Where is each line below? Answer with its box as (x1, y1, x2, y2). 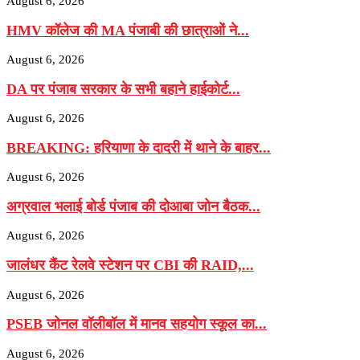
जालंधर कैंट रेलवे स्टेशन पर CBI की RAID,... (6, 256, 254, 273)
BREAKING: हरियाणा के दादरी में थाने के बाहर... (6, 139, 271, 156)
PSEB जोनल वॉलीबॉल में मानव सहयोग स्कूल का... (6, 316, 267, 333)
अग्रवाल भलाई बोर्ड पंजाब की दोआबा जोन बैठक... (6, 198, 260, 215)
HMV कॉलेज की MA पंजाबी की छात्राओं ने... (6, 22, 249, 39)
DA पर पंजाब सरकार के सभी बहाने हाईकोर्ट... (6, 80, 240, 97)
